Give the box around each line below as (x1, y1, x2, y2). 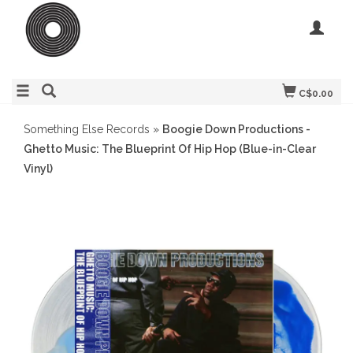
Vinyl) (24, 162, 53, 175)
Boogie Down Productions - (162, 123, 310, 136)
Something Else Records (24, 123, 150, 136)
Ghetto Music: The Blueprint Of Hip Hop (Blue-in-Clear (24, 143, 316, 155)
